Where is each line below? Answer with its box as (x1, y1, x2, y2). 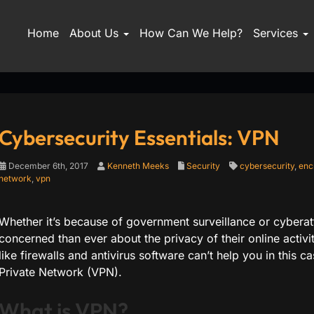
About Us (69, 26, 122, 40)
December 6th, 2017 (6, 161, 88, 171)
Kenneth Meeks (107, 161, 169, 171)
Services (252, 26, 301, 40)
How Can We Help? (139, 26, 243, 40)
